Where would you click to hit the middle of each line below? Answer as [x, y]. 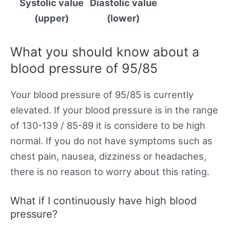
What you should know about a [105, 52]
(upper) [51, 18]
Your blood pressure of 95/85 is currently [102, 94]
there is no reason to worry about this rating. [110, 171]
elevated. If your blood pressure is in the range [114, 110]
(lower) [123, 18]
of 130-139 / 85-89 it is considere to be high [108, 125]
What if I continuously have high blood [103, 200]
